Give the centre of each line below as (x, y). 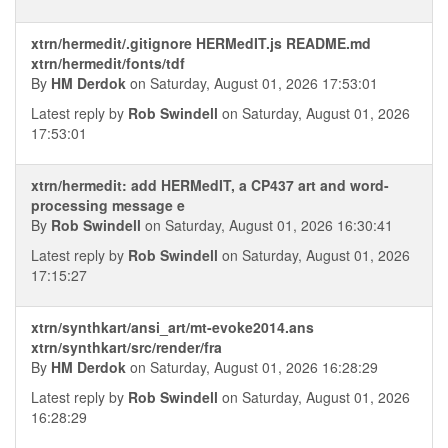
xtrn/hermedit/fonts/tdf (108, 63)
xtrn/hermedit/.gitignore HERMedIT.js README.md (201, 43)
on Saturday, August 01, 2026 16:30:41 (267, 225)
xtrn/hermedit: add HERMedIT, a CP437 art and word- (210, 185)
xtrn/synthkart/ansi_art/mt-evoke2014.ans (172, 327)
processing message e (108, 205)
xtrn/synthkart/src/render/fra (126, 347)
